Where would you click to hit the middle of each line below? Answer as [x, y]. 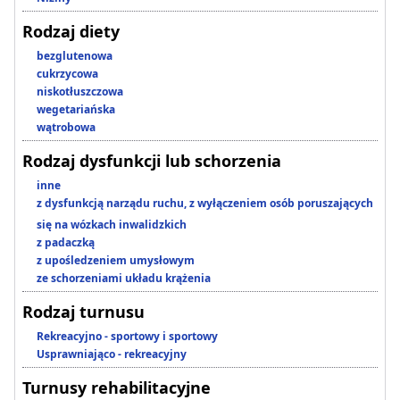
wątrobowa [66, 128]
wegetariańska [76, 110]
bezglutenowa [75, 56]
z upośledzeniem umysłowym [116, 261]
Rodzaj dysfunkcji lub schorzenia [152, 161]
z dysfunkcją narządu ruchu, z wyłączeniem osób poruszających [205, 204]
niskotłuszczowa [80, 92]
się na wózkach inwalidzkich [112, 225]
